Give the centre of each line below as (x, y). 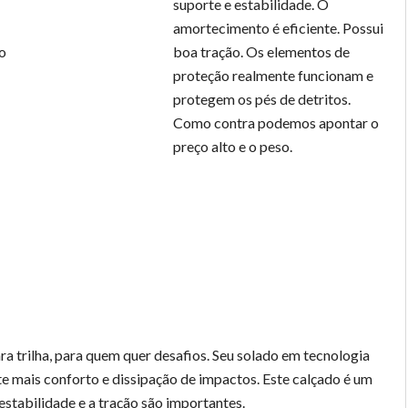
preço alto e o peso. (232, 146)
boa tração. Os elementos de (261, 51)
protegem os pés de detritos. (261, 99)
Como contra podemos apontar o (275, 122)
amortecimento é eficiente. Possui (278, 28)
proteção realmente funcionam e (273, 75)
